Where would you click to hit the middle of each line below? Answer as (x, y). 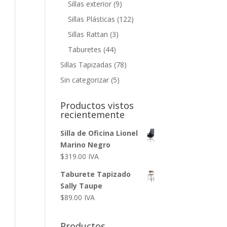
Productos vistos (97, 105)
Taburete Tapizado (96, 174)
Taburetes (85, 49)
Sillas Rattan (88, 34)
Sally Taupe (82, 186)
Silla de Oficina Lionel (99, 133)
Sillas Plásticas (92, 19)
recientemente (93, 115)
